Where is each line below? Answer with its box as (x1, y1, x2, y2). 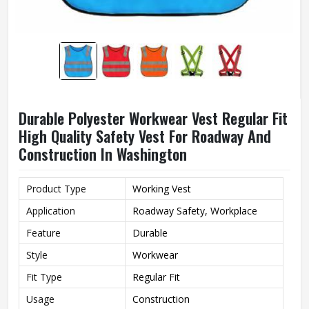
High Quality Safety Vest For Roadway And (19, 125, 271, 147)
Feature (26, 226, 61, 239)
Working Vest (132, 182, 191, 195)
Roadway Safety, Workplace (132, 204, 257, 217)
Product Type (26, 182, 86, 195)
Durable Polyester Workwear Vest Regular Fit (19, 107, 288, 129)
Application (26, 204, 75, 217)
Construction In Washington (19, 143, 187, 165)
